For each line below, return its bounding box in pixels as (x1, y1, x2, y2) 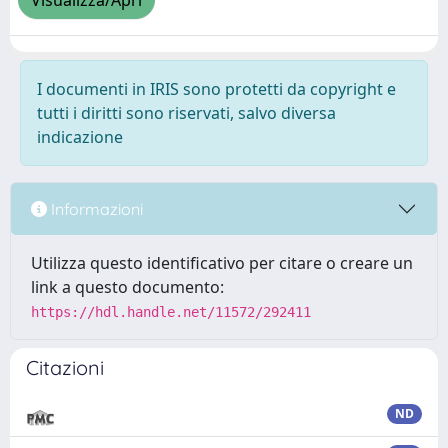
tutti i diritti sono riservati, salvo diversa (37, 102, 336, 124)
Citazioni (26, 355, 104, 380)
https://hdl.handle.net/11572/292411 (31, 304, 311, 320)
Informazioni (47, 198, 143, 219)
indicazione (37, 126, 123, 148)
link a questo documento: (31, 276, 224, 298)
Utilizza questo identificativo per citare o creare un (31, 252, 413, 274)
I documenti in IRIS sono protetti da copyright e (37, 78, 396, 100)
